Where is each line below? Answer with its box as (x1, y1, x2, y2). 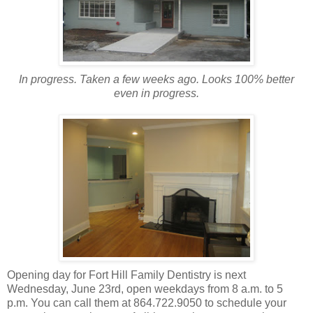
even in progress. (114, 87, 199, 99)
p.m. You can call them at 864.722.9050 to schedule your (7, 296, 286, 309)
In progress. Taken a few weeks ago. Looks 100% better (19, 73, 294, 85)
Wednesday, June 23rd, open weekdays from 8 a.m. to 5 (7, 282, 283, 295)
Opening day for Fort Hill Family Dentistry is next (7, 268, 246, 281)
